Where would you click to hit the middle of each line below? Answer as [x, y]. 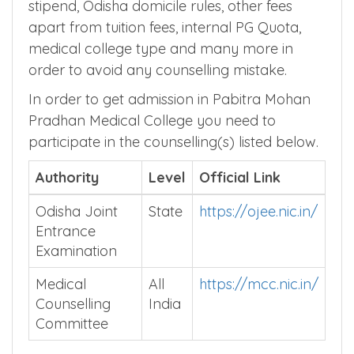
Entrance [66, 231]
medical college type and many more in [161, 48]
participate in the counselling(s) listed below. [173, 141]
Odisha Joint [77, 211]
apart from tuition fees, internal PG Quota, [165, 27]
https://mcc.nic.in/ [259, 284]
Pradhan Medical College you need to [152, 120]
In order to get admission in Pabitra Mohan [169, 99]
